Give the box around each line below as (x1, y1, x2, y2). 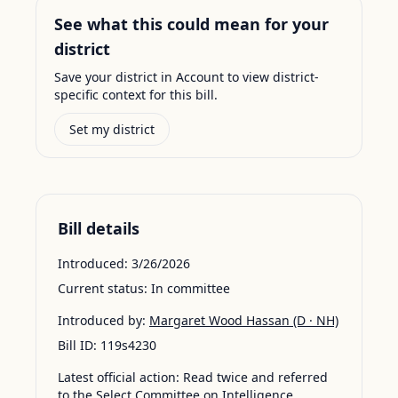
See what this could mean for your (54, 13, 329, 35)
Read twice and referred (183, 369, 328, 386)
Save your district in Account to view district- (54, 68, 319, 85)
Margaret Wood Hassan (149, 312, 290, 329)
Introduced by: (58, 312, 146, 329)
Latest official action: (58, 369, 179, 386)
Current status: (58, 280, 147, 297)
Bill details (58, 218, 139, 239)
